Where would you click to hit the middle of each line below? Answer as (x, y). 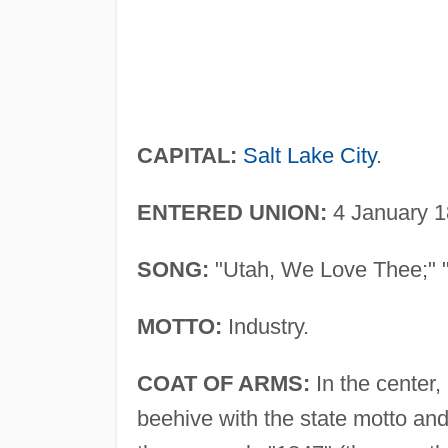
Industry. (265, 326)
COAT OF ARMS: (223, 383)
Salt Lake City (309, 155)
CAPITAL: (186, 155)
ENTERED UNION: (231, 212)
